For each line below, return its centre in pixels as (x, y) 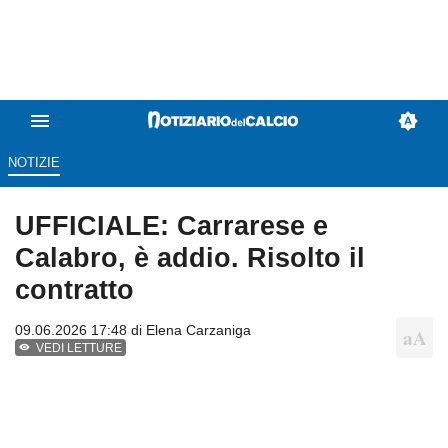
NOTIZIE (33, 163)
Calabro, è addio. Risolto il (190, 258)
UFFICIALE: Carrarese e (171, 226)
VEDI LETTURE (79, 348)
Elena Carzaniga (198, 330)
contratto (74, 290)
